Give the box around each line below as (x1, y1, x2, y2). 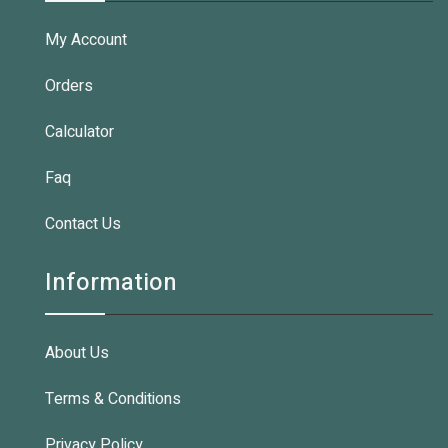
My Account (45, 28, 127, 53)
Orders (45, 74, 93, 99)
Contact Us (45, 212, 121, 237)
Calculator (45, 120, 114, 145)
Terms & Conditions (45, 387, 181, 412)
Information (45, 265, 177, 301)
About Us (45, 341, 109, 366)
